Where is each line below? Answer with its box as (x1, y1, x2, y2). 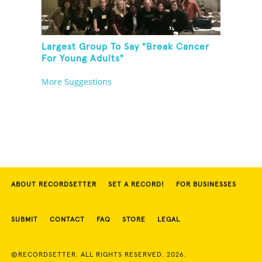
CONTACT (50, 216, 85, 224)
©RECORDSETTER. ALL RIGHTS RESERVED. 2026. (11, 251, 186, 259)
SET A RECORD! (108, 181, 164, 189)
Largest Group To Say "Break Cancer (42, 42, 210, 52)
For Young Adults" (42, 54, 125, 64)
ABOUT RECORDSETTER (11, 181, 96, 189)
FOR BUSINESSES (176, 181, 236, 189)
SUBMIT (11, 216, 38, 224)
